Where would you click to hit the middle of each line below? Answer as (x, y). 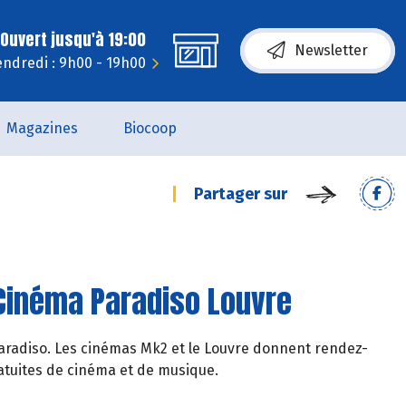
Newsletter (331, 50)
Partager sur (241, 194)
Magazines (42, 128)
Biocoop (150, 128)
